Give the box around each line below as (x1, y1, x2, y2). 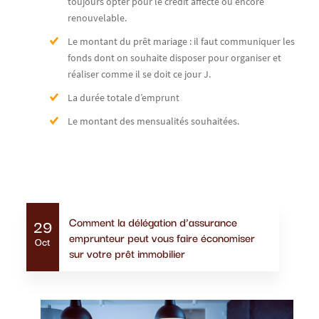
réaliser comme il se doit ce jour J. (68, 67, 211, 80)
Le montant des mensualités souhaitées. (68, 114, 239, 127)
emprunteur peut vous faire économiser (68, 228, 255, 246)
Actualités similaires (102, 210, 217, 232)
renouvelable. (68, 11, 127, 24)
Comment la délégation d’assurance (68, 212, 237, 230)
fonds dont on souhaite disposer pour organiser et (68, 51, 281, 64)
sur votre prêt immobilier (68, 244, 185, 261)
